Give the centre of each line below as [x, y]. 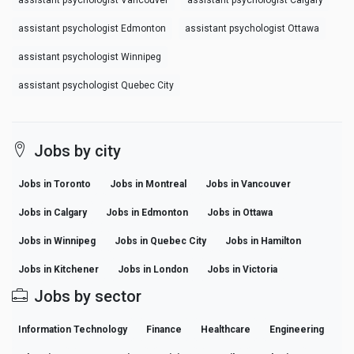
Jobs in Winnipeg [57, 241]
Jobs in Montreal [148, 185]
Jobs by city [77, 151]
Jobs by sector [88, 297]
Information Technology [73, 330]
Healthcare [226, 330]
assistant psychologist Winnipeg [90, 57]
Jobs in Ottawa [240, 213]
